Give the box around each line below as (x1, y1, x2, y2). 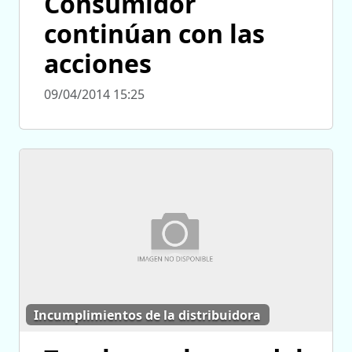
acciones (44, 46, 152, 81)
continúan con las (44, 16, 265, 51)
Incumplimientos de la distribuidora (34, 306, 262, 324)
